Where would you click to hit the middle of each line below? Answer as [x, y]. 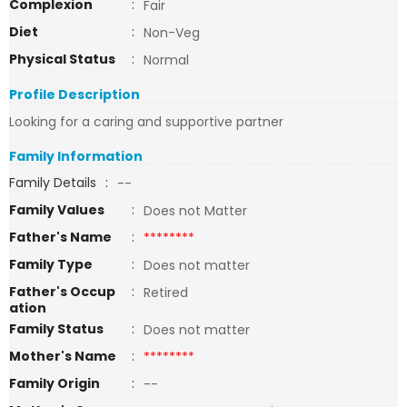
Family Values [57, 210]
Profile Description [74, 94]
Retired [169, 293]
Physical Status [62, 59]
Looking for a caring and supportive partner [146, 122]
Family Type [51, 264]
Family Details [53, 183]
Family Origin [55, 383]
